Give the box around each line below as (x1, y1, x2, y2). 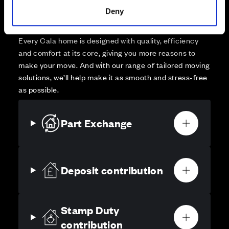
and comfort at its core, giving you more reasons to (18, 47, 196, 58)
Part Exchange (61, 116, 132, 130)
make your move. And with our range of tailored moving (18, 59, 210, 71)
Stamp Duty (61, 203, 120, 217)
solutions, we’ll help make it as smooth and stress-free (18, 72, 208, 83)
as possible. (18, 84, 59, 95)
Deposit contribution (61, 163, 164, 177)
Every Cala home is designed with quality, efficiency (18, 35, 199, 46)
